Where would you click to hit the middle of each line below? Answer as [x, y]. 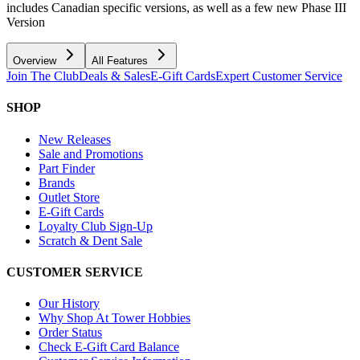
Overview [35, 61]
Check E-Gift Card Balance [109, 347]
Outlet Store [69, 197]
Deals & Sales [115, 76]
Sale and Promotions [91, 153]
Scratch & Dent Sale [90, 240]
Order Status [70, 333]
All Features [120, 61]
